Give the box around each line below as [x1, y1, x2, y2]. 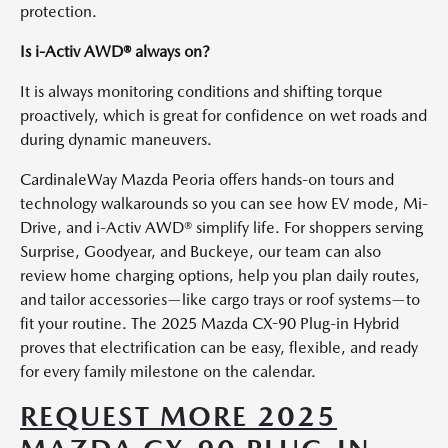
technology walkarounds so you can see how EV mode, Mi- [20, 194, 428, 213]
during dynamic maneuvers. [20, 130, 212, 149]
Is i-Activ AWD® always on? [20, 42, 210, 61]
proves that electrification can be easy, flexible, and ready [20, 338, 418, 357]
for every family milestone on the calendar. [20, 362, 316, 381]
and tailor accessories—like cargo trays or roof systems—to [20, 290, 420, 309]
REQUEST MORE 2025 [20, 399, 337, 433]
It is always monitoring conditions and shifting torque [20, 82, 383, 101]
